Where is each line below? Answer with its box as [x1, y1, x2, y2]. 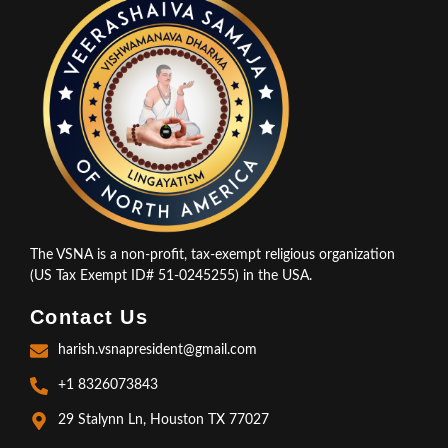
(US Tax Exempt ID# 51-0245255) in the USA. [30, 269, 312, 284]
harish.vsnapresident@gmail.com [57, 343, 257, 358]
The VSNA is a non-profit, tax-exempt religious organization [30, 248, 395, 263]
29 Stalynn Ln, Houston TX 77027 [57, 413, 269, 428]
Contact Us [30, 306, 148, 329]
